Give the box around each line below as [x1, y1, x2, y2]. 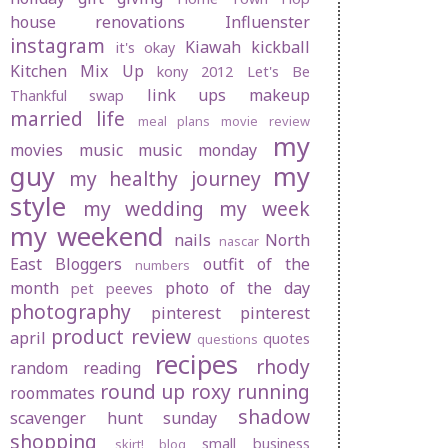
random [10, 357, 68, 380]
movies [10, 139, 63, 162]
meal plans [137, 112, 211, 131]
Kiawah [185, 36, 242, 59]
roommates [10, 382, 95, 405]
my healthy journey [69, 165, 261, 193]
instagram [10, 32, 105, 60]
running [237, 378, 310, 406]
